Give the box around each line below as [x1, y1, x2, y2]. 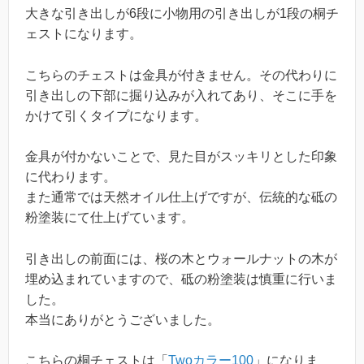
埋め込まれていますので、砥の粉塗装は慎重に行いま [25, 271, 337, 286]
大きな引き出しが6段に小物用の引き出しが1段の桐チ [25, 6, 339, 20]
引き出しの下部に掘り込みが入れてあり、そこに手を [25, 88, 337, 102]
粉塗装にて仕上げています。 [25, 210, 194, 225]
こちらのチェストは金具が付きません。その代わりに [25, 67, 337, 82]
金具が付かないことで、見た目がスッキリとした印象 [25, 149, 337, 164]
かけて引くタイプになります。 [25, 108, 207, 123]
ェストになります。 [25, 26, 142, 41]
